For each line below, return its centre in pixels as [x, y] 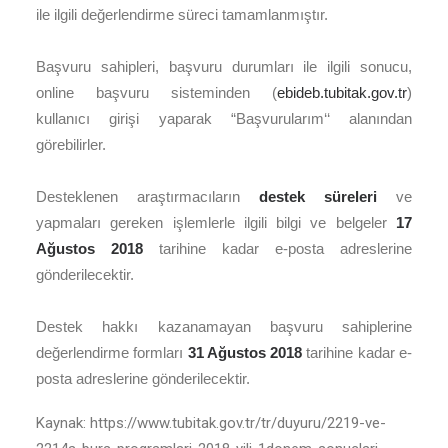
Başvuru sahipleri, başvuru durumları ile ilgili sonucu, [224, 66]
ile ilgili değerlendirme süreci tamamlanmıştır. [182, 14]
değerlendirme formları [112, 352]
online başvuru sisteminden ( [156, 92]
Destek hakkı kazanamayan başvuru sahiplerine [224, 326]
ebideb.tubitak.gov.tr [342, 92]
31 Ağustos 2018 [245, 352]
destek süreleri [318, 196]
